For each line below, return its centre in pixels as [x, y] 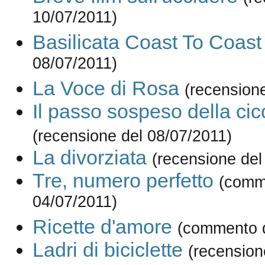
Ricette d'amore [102, 227]
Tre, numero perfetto [123, 181]
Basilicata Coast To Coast [147, 42]
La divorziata [89, 158]
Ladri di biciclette [107, 250]
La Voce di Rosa [106, 88]
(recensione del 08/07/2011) [132, 136]
